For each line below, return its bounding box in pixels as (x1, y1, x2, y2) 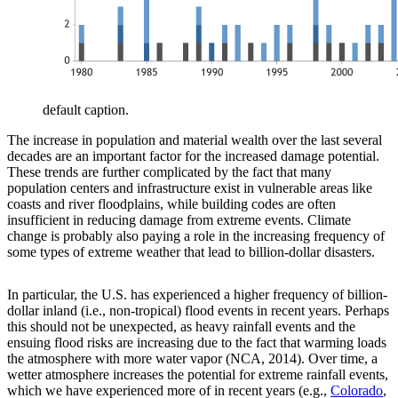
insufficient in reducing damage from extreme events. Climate (7, 212, 351, 228)
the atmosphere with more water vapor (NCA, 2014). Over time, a (7, 351, 378, 367)
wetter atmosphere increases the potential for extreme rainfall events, (7, 367, 388, 383)
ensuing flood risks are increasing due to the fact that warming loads (7, 335, 386, 351)
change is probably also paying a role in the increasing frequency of (7, 228, 385, 244)
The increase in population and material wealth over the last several (7, 132, 382, 148)
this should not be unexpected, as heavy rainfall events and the (7, 319, 355, 335)
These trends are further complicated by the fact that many (7, 164, 331, 180)
